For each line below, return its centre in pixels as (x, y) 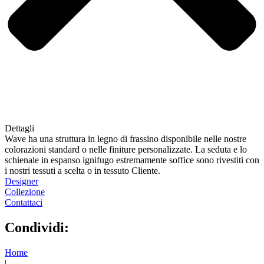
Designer (22, 181)
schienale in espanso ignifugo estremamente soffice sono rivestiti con (132, 160)
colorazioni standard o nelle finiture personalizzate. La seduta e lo (126, 150)
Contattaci (24, 203)
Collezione (25, 192)
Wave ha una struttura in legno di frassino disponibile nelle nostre (126, 139)
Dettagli (19, 128)
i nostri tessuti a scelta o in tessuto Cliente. (82, 171)
